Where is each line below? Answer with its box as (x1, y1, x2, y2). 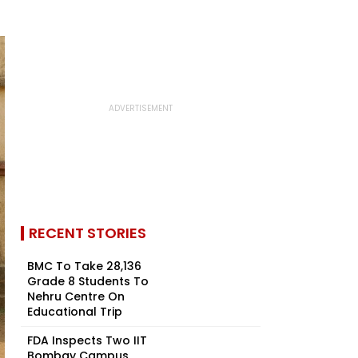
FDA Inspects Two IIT (27, 332, 147, 348)
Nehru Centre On (27, 288, 125, 304)
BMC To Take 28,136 (27, 258, 141, 274)
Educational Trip (27, 304, 122, 320)
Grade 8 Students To (27, 273, 149, 289)
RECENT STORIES (29, 223, 146, 243)
